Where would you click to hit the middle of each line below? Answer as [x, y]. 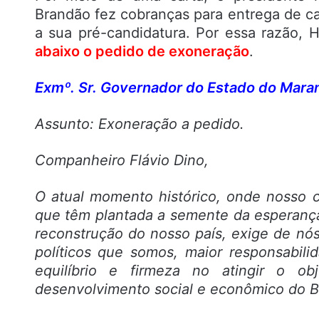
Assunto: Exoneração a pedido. [139, 124]
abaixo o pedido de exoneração [142, 52]
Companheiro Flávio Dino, [121, 161]
